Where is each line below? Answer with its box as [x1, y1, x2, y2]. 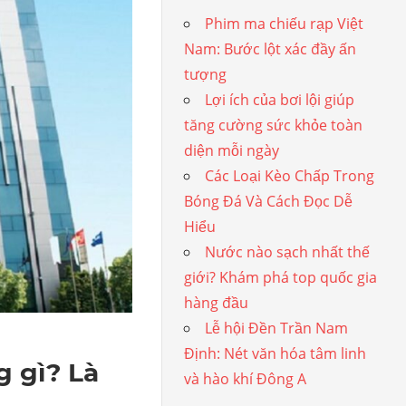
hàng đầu [184, 293, 249, 313]
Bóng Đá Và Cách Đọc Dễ [184, 191, 353, 211]
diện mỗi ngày [184, 140, 280, 160]
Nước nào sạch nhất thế [205, 242, 371, 262]
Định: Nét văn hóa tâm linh [184, 343, 367, 363]
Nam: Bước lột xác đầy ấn [184, 39, 357, 59]
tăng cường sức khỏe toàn [184, 115, 363, 135]
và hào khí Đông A [184, 369, 307, 389]
